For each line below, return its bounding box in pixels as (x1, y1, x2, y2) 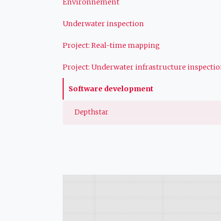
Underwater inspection (63, 19, 144, 28)
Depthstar (74, 108, 108, 116)
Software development (69, 84, 153, 93)
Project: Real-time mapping (63, 40, 160, 50)
